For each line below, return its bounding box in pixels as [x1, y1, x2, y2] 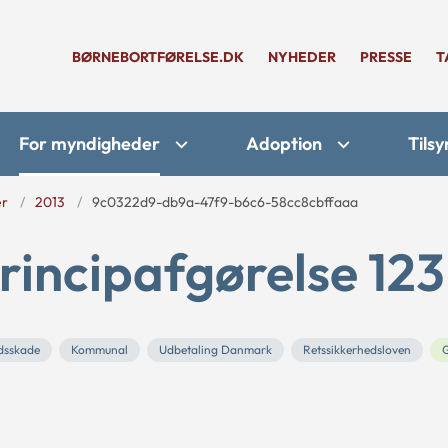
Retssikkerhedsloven [303, 342, 411, 357]
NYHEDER [268, 48, 336, 66]
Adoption [246, 132, 322, 155]
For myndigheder [19, 132, 160, 155]
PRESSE [360, 48, 412, 66]
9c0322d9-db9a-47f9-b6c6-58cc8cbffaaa [92, 193, 358, 211]
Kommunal [71, 342, 128, 357]
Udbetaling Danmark [159, 342, 272, 357]
